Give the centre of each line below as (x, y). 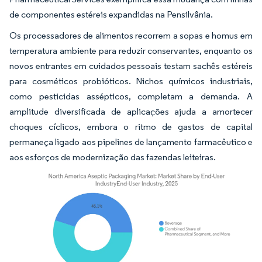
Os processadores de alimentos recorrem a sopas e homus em (131, 35)
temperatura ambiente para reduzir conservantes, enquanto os (131, 50)
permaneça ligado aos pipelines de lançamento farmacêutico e (131, 142)
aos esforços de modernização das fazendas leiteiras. (113, 157)
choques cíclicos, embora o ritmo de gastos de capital (131, 126)
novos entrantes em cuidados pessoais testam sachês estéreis (131, 65)
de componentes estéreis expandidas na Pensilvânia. (111, 14)
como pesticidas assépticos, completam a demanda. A (131, 96)
